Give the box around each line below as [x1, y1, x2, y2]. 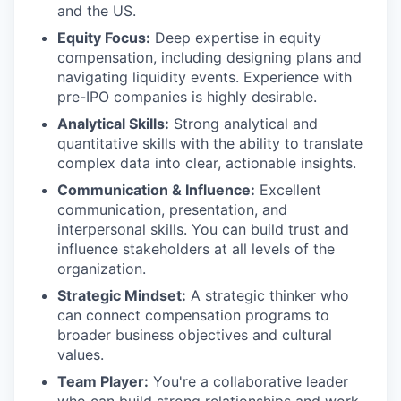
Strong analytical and [169, 114, 318, 132]
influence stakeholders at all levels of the [57, 239, 335, 258]
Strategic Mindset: [57, 286, 186, 304]
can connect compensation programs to [57, 305, 329, 324]
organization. [57, 259, 146, 277]
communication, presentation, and [57, 200, 287, 218]
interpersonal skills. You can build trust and [57, 219, 349, 238]
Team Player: [57, 371, 149, 390]
